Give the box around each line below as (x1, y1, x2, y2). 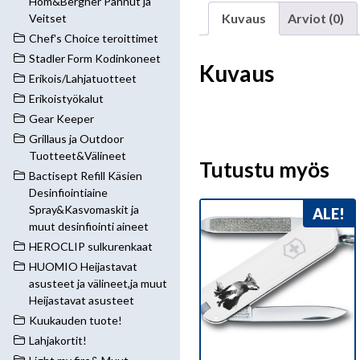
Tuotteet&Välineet (29, 149, 126, 162)
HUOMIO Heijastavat (29, 260, 137, 273)
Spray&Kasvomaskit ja (29, 202, 139, 216)
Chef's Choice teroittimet (29, 31, 158, 45)
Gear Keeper (29, 112, 94, 125)
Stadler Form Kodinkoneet (29, 51, 161, 65)
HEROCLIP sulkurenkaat (29, 239, 153, 253)
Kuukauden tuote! (29, 313, 122, 327)
